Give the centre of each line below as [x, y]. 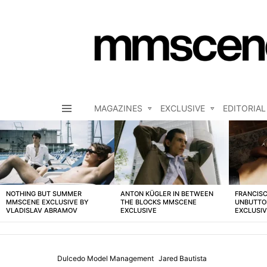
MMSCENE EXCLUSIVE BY [47, 202]
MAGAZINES [118, 108]
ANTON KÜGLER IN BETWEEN [167, 194]
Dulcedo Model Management [105, 259]
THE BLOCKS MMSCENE [159, 202]
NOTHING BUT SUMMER [44, 194]
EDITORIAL [244, 108]
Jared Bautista [183, 259]
